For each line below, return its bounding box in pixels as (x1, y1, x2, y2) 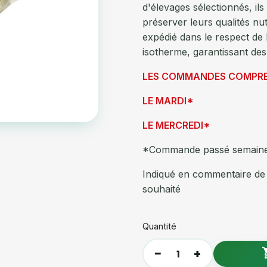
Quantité (142, 221, 176, 232)
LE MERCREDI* (142, 119, 210, 131)
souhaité (142, 183, 181, 195)
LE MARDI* (142, 95, 194, 107)
